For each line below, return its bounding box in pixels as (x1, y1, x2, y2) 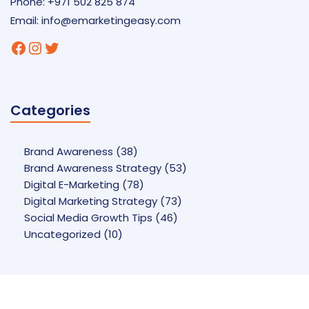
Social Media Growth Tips (24, 210, 152, 226)
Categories (10, 101, 90, 121)
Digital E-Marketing (24, 177, 119, 192)
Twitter (43, 35, 98, 59)
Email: (10, 13, 41, 28)
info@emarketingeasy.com (41, 13, 181, 28)
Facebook (10, 35, 90, 59)
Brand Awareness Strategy (24, 161, 161, 176)
